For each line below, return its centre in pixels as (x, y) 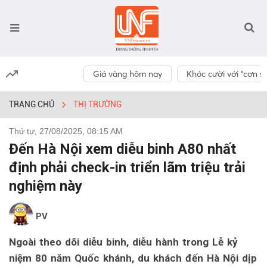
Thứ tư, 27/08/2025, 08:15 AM (66, 131)
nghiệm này (46, 186)
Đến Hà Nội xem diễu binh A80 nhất (122, 149)
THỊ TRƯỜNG (97, 104)
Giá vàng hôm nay (128, 74)
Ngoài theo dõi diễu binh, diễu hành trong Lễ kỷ (123, 242)
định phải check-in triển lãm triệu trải (127, 167)
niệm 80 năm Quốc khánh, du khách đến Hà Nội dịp (133, 258)
